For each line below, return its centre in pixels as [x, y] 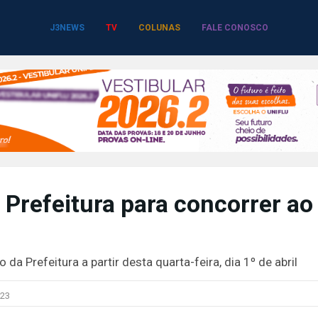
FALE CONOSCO [235, 28]
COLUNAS [159, 28]
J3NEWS [67, 28]
